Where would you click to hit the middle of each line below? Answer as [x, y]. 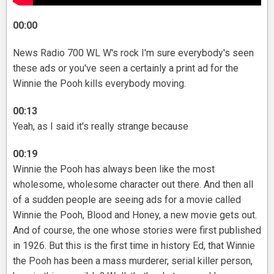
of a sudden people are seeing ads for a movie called [127, 200]
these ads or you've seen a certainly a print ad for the [126, 68]
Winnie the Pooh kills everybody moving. [99, 84]
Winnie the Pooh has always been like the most [114, 169]
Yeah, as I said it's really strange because [101, 127]
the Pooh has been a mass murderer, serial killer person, [133, 261]
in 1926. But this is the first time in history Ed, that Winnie [134, 246]
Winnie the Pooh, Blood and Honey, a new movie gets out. [135, 215]
